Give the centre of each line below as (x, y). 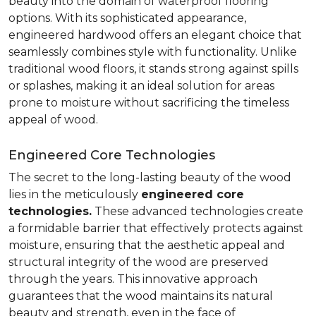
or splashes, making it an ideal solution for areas (141, 86)
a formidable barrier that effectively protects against (156, 228)
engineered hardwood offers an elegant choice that (155, 35)
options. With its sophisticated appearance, (127, 18)
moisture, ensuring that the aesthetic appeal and (147, 245)
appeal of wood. (53, 120)
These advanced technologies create (197, 211)
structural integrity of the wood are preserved (139, 262)
